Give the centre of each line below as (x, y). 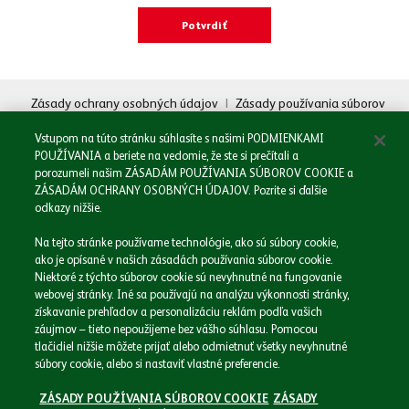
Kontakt (35, 365)
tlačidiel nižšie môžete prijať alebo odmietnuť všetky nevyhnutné (191, 346)
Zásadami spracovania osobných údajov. (204, 91)
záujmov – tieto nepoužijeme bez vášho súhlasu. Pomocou (177, 329)
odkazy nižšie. (69, 208)
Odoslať (204, 136)
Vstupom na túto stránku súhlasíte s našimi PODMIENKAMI (180, 138)
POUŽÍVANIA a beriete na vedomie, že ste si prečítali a (167, 156)
